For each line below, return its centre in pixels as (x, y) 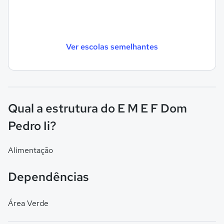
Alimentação (30, 150)
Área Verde (28, 203)
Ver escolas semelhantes (112, 46)
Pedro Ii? (32, 126)
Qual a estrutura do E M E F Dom (97, 108)
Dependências (48, 177)
